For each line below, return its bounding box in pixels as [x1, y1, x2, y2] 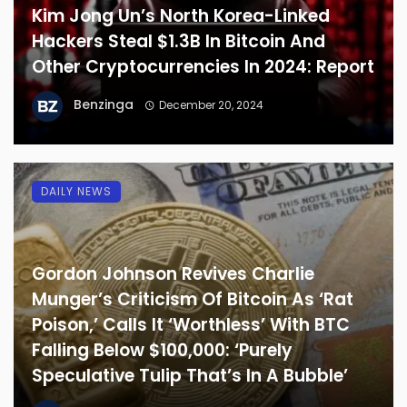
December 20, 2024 [158, 96, 263, 113]
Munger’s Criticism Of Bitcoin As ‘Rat [32, 286, 353, 312]
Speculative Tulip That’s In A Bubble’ [32, 362, 348, 388]
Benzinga [74, 94, 134, 114]
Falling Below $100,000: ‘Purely [32, 337, 293, 362]
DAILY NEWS [41, 183, 112, 199]
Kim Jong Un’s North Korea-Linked [32, 3, 330, 28]
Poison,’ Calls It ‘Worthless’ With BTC [32, 312, 350, 337]
